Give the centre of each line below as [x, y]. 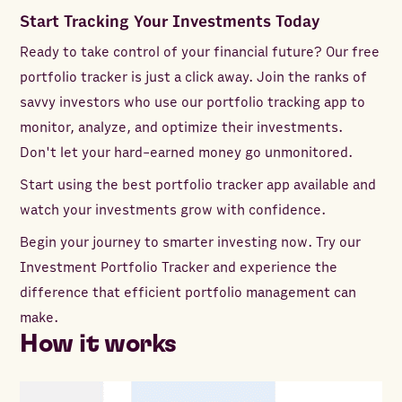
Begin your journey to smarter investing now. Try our [191, 243]
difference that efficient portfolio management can [188, 293]
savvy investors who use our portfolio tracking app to [193, 103]
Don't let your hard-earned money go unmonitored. [187, 153]
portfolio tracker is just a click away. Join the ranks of [194, 78]
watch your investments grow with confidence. [173, 210]
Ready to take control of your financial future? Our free [200, 52]
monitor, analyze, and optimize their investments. [182, 128]
